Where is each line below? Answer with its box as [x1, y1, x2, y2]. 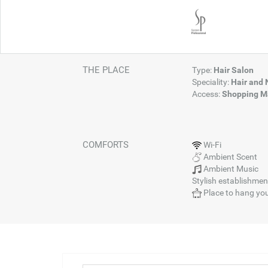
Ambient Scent [201, 152, 257, 162]
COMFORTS [82, 139, 129, 150]
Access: [191, 89, 222, 99]
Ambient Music [201, 164, 258, 173]
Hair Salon [213, 65, 254, 75]
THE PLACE [82, 65, 130, 75]
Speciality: [191, 77, 231, 87]
